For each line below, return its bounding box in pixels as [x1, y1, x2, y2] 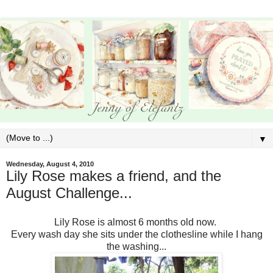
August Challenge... [6, 184, 132, 201]
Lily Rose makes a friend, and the [6, 167, 221, 184]
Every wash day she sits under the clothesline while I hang [10, 229, 263, 239]
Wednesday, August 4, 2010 [6, 160, 94, 168]
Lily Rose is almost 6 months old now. [54, 216, 219, 227]
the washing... [107, 241, 166, 252]
